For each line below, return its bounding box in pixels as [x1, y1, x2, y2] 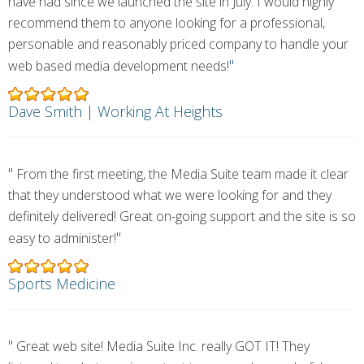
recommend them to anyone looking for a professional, [8, 14, 325, 32]
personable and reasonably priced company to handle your [8, 35, 349, 53]
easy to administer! [8, 229, 116, 247]
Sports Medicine [8, 274, 115, 293]
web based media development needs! [8, 57, 229, 75]
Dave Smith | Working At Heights [8, 102, 223, 121]
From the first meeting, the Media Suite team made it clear [13, 165, 349, 183]
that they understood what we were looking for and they [8, 186, 331, 204]
